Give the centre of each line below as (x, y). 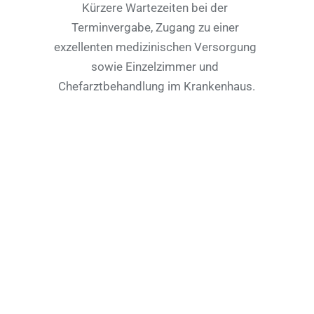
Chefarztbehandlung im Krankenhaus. (156, 86)
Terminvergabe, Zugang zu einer (155, 27)
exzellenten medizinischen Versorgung (155, 47)
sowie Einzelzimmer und (155, 67)
